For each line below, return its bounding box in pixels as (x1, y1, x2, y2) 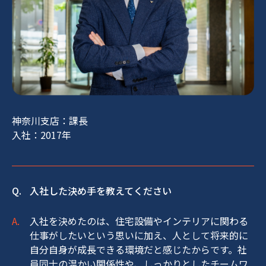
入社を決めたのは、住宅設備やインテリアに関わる (30, 214, 248, 228)
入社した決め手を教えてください (30, 183, 172, 198)
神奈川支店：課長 (12, 113, 88, 128)
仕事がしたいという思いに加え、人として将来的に (30, 228, 248, 242)
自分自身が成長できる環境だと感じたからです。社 (30, 242, 247, 256)
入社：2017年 (12, 128, 71, 142)
